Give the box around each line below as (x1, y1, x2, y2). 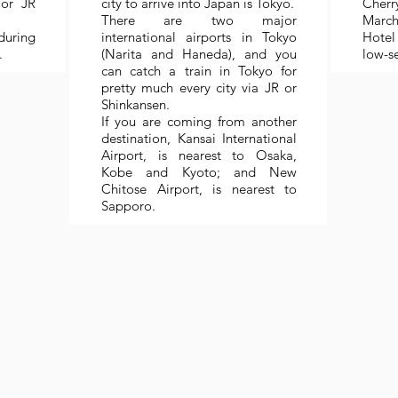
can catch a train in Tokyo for (101, 62, 297, 79)
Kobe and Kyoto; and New (101, 163, 297, 180)
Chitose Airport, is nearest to (101, 180, 297, 197)
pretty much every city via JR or (101, 79, 297, 96)
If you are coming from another (101, 113, 297, 130)
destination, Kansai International (101, 130, 297, 147)
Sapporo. (101, 197, 159, 214)
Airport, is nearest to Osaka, (101, 147, 297, 163)
